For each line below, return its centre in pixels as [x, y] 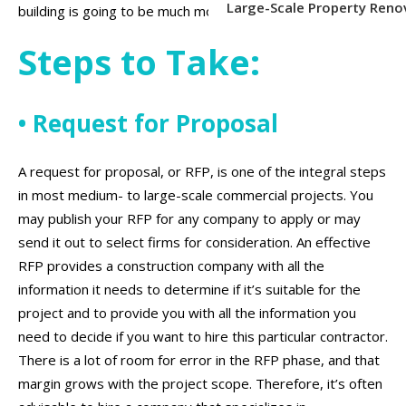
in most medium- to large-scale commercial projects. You [196, 194]
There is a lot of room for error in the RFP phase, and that [199, 359]
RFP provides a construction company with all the [171, 265]
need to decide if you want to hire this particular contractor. [203, 336]
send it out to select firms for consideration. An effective [194, 242]
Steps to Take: [139, 61]
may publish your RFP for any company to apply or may [189, 218]
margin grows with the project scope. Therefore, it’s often [200, 383]
